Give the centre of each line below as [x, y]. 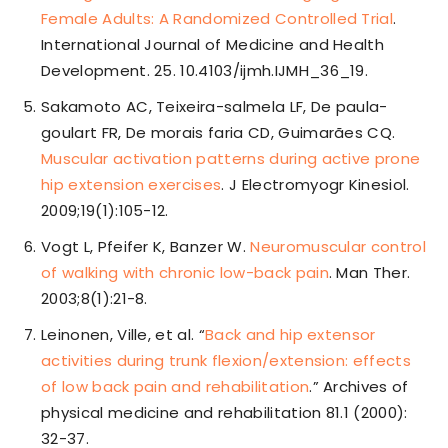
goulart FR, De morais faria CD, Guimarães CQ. [218, 133]
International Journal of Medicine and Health [213, 45]
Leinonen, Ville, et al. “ [123, 335]
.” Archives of [359, 387]
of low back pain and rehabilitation [175, 387]
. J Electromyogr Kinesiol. [315, 185]
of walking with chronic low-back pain [185, 273]
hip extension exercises [131, 185]
